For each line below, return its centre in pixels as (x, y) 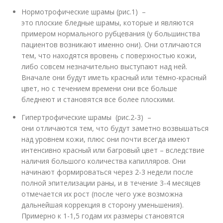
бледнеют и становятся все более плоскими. (98, 99)
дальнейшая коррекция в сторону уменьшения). (103, 205)
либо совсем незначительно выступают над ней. (105, 66)
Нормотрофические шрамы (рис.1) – (84, 11)
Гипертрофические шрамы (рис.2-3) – (87, 117)
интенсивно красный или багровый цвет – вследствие (113, 150)
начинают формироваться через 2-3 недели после (108, 172)
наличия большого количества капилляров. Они (104, 161)
